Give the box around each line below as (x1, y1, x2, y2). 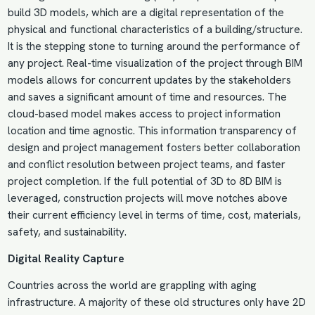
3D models (33, 6, 86, 20)
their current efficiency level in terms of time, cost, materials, (7, 208, 301, 223)
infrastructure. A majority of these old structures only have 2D (7, 295, 306, 310)
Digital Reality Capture (7, 252, 124, 266)
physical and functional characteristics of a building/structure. (7, 22, 302, 37)
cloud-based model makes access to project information (7, 107, 281, 122)
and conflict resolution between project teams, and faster (7, 157, 285, 172)
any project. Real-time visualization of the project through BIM (7, 56, 302, 71)
